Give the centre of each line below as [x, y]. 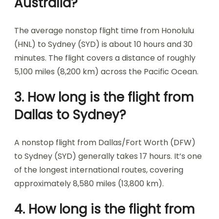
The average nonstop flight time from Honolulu [104, 31]
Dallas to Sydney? [70, 115]
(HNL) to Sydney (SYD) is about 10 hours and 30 [103, 44]
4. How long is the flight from [104, 209]
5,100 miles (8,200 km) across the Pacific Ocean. [106, 72]
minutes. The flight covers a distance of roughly [105, 58]
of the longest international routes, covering [99, 170]
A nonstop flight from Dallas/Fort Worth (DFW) [105, 142]
